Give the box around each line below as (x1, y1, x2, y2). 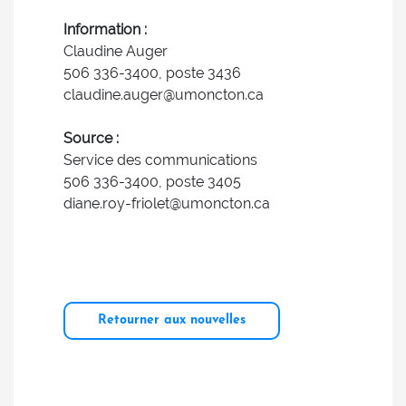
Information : (63, 21, 147, 38)
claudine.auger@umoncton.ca (63, 86, 264, 103)
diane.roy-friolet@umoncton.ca (63, 195, 270, 212)
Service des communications (63, 151, 257, 169)
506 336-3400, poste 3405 (63, 173, 241, 190)
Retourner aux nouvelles (98, 314, 246, 327)
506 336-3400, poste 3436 (63, 64, 241, 82)
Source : (63, 130, 119, 147)
